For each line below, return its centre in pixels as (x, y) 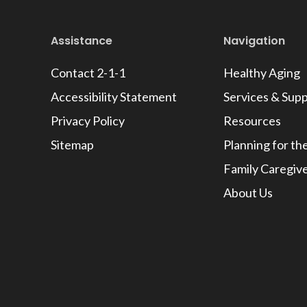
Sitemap (73, 145)
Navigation (254, 41)
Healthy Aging (261, 73)
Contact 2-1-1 (88, 73)
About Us (248, 193)
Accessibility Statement (114, 97)
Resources (252, 121)
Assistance (82, 41)
